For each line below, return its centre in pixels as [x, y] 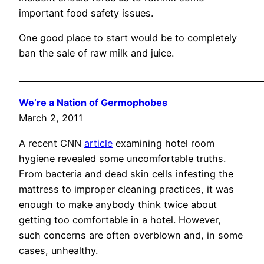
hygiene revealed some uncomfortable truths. [122, 158]
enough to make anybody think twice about [118, 204]
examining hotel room [164, 143]
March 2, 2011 [51, 118]
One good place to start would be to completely [128, 37]
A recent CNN [52, 143]
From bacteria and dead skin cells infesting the [126, 174]
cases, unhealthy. [58, 250]
